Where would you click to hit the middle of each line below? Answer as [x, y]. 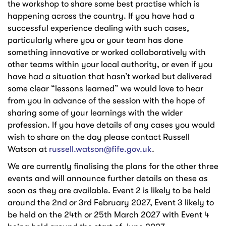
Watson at [28, 149]
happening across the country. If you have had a [101, 16]
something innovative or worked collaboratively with [107, 52]
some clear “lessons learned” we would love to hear [105, 88]
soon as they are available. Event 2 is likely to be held [109, 190]
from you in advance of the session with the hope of [106, 100]
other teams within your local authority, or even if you [110, 64]
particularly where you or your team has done [95, 40]
